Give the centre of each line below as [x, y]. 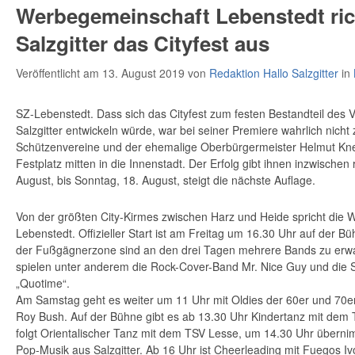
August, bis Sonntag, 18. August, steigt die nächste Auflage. [166, 180]
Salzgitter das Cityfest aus [143, 44]
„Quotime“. [43, 283]
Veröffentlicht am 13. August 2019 [102, 73]
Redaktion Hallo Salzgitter [274, 73]
